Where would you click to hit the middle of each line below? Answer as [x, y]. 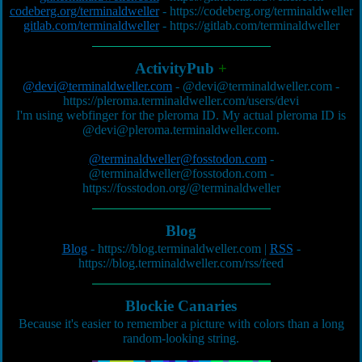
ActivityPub [177, 68]
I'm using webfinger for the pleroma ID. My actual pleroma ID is [181, 115]
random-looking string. [181, 338]
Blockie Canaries [181, 306]
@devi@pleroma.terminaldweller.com [179, 130]
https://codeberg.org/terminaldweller [261, 11]
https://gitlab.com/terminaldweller [254, 25]
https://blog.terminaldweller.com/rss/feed [181, 263]
